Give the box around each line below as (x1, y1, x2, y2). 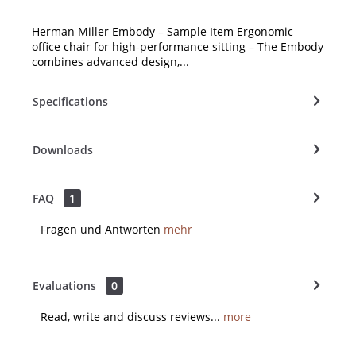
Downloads (33, 141, 93, 157)
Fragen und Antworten (41, 221, 164, 237)
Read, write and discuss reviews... (41, 308, 220, 324)
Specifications (33, 93, 108, 109)
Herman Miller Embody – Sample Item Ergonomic (32, 23, 293, 39)
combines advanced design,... (32, 53, 189, 69)
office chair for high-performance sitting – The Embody (32, 38, 323, 54)
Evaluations (33, 277, 96, 293)
